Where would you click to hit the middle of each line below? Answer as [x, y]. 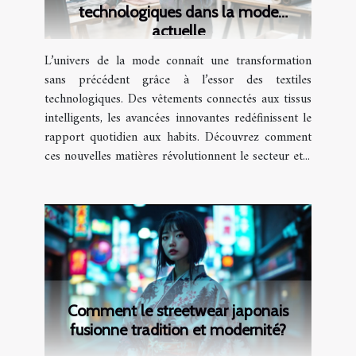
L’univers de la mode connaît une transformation [178, 62]
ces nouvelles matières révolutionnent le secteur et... [177, 157]
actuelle [178, 31]
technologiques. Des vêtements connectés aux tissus [178, 100]
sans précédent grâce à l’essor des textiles [178, 81]
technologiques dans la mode [178, 12]
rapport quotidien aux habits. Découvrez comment [178, 138]
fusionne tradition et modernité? [178, 330]
